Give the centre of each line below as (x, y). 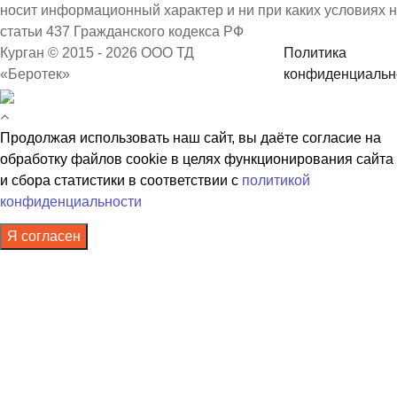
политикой (276, 180)
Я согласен (44, 236)
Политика (315, 52)
